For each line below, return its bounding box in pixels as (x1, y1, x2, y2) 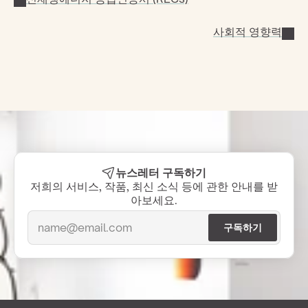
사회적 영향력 (213, 25, 282, 38)
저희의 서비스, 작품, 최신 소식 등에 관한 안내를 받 (30, 179, 278, 193)
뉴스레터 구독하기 (115, 166, 206, 179)
